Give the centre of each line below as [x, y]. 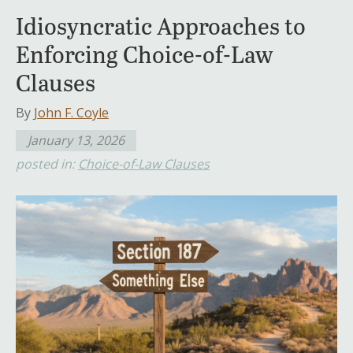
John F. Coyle [71, 112]
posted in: [47, 163]
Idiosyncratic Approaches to [161, 25]
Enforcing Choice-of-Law [145, 53]
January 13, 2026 [76, 140]
